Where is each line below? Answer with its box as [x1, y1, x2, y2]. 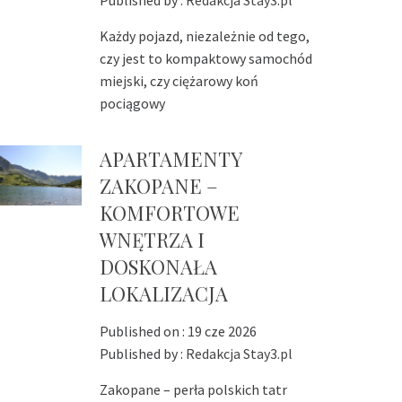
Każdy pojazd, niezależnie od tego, [99, 27, 310, 46]
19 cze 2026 [187, 322, 257, 341]
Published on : [99, 322, 188, 341]
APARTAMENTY [99, 145, 241, 173]
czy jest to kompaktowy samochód [99, 49, 312, 68]
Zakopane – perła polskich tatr [99, 380, 287, 399]
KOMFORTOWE [99, 199, 240, 227]
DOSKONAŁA [99, 253, 217, 281]
